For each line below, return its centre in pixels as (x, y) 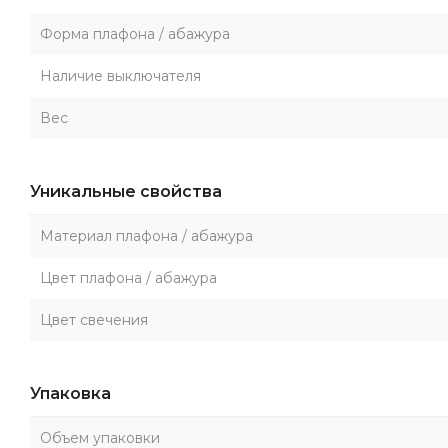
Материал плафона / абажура (146, 236)
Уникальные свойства (126, 191)
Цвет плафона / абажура (128, 278)
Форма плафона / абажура (135, 34)
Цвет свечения (94, 320)
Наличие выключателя (120, 76)
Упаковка (70, 393)
